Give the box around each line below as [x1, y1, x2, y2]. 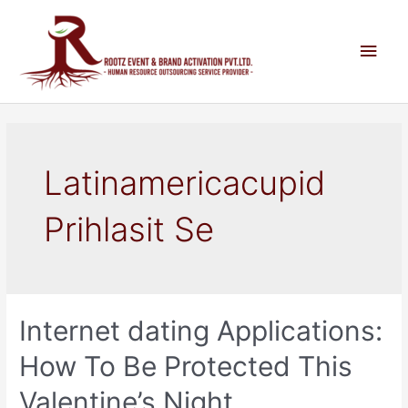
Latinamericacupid [44, 162, 326, 203]
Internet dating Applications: [19, 314, 383, 348]
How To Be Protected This [19, 350, 353, 383]
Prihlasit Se [44, 209, 215, 250]
